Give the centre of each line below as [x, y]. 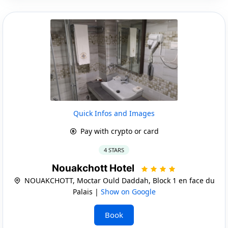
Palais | [87, 191]
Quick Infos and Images [114, 113]
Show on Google [128, 191]
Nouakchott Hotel [94, 168]
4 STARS [114, 150]
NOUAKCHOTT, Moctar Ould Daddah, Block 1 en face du [118, 180]
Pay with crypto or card [118, 131]
